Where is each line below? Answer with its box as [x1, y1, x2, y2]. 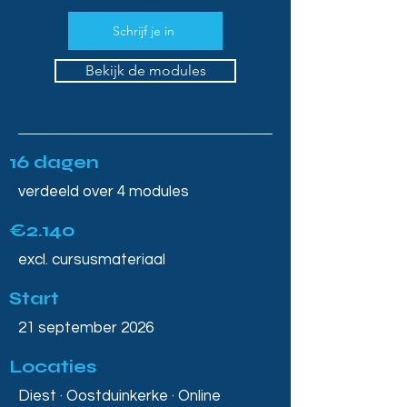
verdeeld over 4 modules [18, 184, 189, 200]
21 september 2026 [18, 320, 154, 336]
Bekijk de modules [84, 62, 206, 79]
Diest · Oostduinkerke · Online [18, 388, 221, 404]
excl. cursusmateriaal [18, 252, 165, 268]
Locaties [9, 355, 96, 378]
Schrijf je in [113, 23, 174, 39]
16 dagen [9, 151, 99, 174]
